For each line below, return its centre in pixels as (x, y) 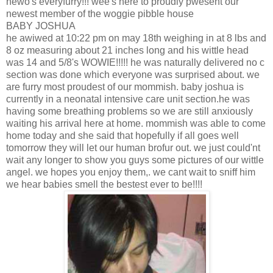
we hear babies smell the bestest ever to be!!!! (104, 184)
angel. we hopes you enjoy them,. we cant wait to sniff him (131, 172)
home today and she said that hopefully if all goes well (122, 135)
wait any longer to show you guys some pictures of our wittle (135, 160)
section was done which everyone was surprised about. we (133, 74)
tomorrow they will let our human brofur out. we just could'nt (133, 147)
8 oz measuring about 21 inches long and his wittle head (127, 50)
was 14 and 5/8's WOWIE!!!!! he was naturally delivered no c (135, 62)
